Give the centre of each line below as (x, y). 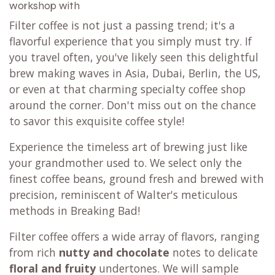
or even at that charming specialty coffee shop (127, 89)
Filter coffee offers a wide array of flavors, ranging (134, 237)
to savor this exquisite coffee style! (97, 121)
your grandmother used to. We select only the (126, 163)
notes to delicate (214, 253)
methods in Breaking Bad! (75, 211)
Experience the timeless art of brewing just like (128, 147)
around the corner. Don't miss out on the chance (133, 105)
